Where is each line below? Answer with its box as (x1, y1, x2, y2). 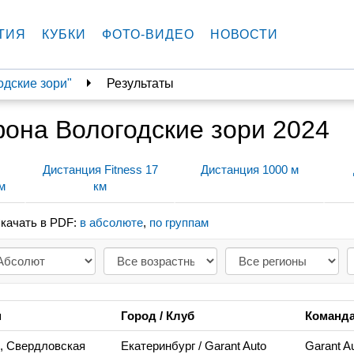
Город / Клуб (121, 309, 194, 322)
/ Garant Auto (198, 339, 266, 352)
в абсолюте (79, 215, 143, 229)
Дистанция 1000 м (200, 162, 299, 176)
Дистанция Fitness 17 (42, 162, 158, 176)
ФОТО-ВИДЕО (102, 28, 194, 41)
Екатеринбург (121, 339, 198, 352)
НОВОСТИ (210, 28, 278, 41)
